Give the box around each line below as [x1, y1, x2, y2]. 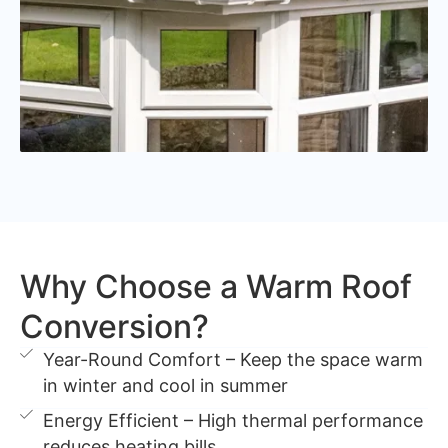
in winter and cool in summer [43, 374, 289, 396]
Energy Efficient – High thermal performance [43, 409, 424, 431]
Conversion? [20, 306, 209, 346]
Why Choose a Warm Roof [20, 266, 412, 306]
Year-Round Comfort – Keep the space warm [43, 348, 424, 370]
